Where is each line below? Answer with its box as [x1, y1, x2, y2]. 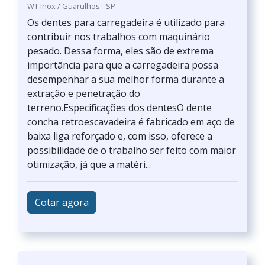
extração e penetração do [27, 87, 140, 100]
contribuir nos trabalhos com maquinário [27, 30, 210, 43]
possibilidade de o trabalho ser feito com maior [27, 144, 236, 157]
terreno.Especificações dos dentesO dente [27, 101, 212, 114]
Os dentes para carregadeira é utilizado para [27, 16, 225, 29]
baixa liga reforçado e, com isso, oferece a [27, 130, 212, 143]
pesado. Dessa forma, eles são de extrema [27, 44, 214, 57]
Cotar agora [35, 196, 89, 209]
